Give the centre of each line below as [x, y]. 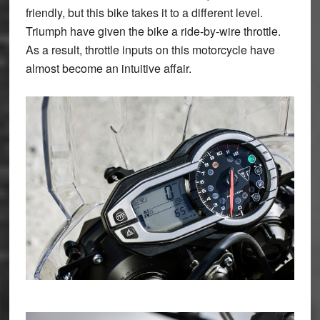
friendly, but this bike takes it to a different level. [144, 13]
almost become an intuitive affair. [108, 69]
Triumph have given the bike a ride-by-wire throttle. [153, 31]
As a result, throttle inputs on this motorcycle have [150, 50]
